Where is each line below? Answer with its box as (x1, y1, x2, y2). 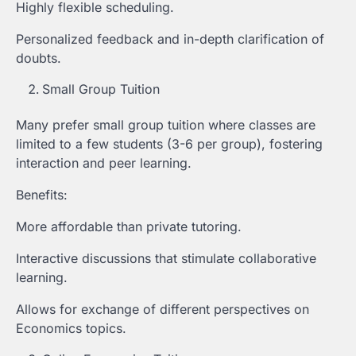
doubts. (16, 50, 61, 67)
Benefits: (16, 187, 68, 203)
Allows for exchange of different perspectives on (16, 301, 309, 318)
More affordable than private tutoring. (16, 219, 242, 235)
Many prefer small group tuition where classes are (16, 117, 315, 133)
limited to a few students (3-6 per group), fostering (16, 136, 323, 153)
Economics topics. (16, 320, 126, 337)
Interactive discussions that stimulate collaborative (16, 250, 316, 267)
